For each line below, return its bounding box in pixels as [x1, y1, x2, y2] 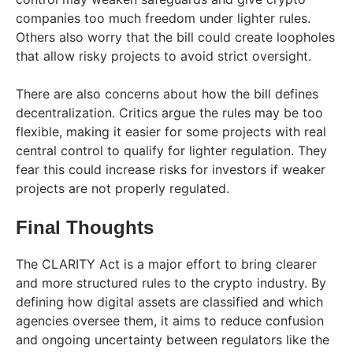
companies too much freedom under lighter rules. [16, 9, 310, 26]
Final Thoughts [16, 216, 154, 238]
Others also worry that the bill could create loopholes [16, 28, 335, 45]
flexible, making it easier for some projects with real [16, 123, 326, 139]
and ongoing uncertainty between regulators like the [16, 331, 329, 347]
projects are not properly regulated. [16, 180, 229, 196]
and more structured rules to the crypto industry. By [16, 274, 326, 291]
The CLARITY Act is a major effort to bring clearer [16, 255, 317, 272]
